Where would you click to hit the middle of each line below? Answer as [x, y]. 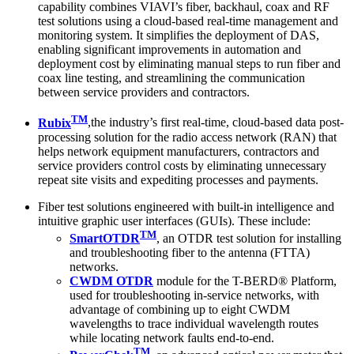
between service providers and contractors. [144, 92]
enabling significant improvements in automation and [169, 50]
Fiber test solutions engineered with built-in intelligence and [186, 206]
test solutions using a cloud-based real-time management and [188, 21]
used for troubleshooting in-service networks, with [194, 295]
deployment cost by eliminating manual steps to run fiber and [189, 64]
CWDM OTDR [111, 281]
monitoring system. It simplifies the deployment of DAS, [179, 36]
